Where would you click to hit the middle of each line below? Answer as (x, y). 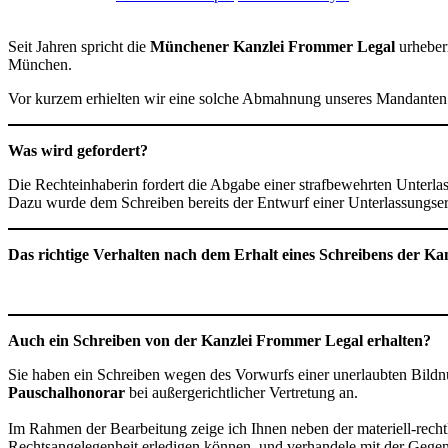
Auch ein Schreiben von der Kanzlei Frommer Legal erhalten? (221, 340)
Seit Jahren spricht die (79, 46)
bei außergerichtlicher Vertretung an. (243, 392)
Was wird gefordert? (78, 150)
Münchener (191, 46)
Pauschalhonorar (68, 392)
